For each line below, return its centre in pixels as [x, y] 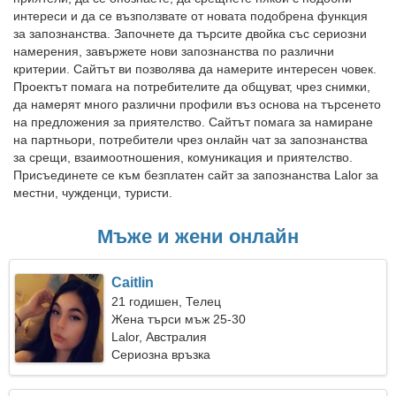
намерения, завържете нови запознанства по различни [174, 51]
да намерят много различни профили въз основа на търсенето [197, 104]
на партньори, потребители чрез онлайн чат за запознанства [190, 140]
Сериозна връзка [161, 354]
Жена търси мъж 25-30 [179, 319]
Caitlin [133, 282]
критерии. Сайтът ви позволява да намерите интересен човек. [195, 69]
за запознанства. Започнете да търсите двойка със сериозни [190, 34]
